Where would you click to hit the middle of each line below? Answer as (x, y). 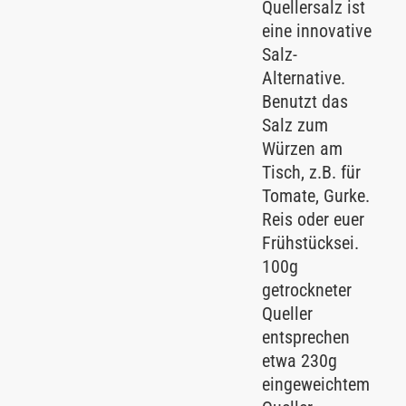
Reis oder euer (313, 219)
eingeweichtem (315, 384)
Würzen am (302, 148)
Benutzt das (304, 101)
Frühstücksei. (310, 242)
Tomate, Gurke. (315, 195)
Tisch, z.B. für (311, 172)
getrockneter (306, 290)
